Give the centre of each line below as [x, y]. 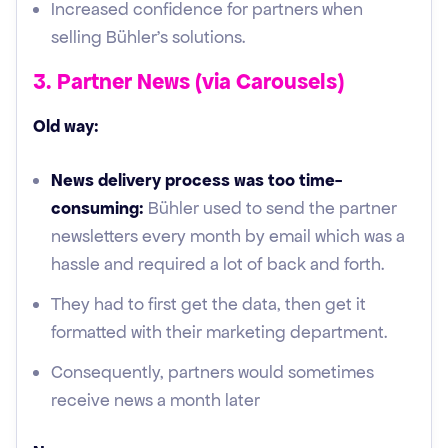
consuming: [97, 208]
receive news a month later [155, 400]
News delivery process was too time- [196, 180]
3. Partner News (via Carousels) [188, 81]
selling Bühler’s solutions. [148, 37]
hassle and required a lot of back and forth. [218, 264]
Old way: [66, 126]
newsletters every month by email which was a [228, 236]
